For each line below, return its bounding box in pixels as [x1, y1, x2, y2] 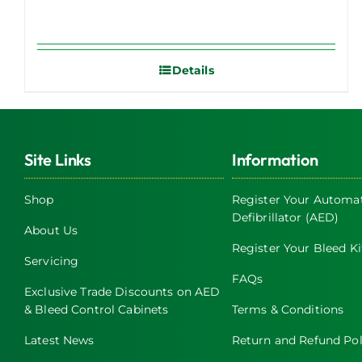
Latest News [24, 332, 95, 347]
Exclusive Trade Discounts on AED [24, 284, 221, 299]
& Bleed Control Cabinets [24, 301, 169, 317]
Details [171, 63, 214, 78]
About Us [24, 222, 78, 238]
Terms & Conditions [231, 301, 344, 317]
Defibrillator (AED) [231, 209, 339, 225]
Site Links [24, 149, 91, 170]
